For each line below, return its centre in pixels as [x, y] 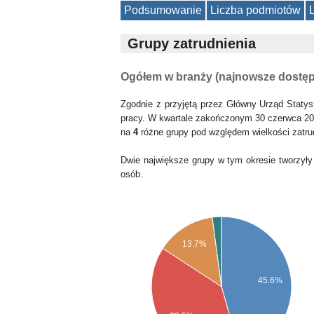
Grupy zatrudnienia [192, 43]
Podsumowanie [163, 10]
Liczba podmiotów [255, 10]
